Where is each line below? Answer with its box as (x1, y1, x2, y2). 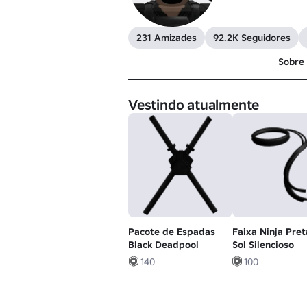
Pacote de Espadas (128, 225, 215, 238)
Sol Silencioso (232, 238, 294, 251)
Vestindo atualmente (128, 96, 260, 114)
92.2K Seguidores (213, 32, 291, 44)
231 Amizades (136, 32, 197, 44)
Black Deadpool (128, 238, 199, 251)
